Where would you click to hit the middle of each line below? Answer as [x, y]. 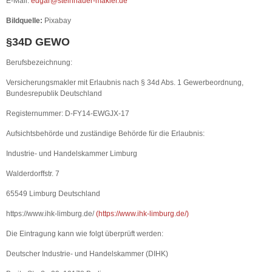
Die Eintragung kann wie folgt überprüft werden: [85, 234]
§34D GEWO [38, 42]
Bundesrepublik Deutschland [54, 93]
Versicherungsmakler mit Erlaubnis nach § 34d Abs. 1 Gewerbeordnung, [125, 83]
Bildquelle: [24, 21]
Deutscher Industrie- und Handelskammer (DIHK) [87, 254]
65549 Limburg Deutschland [53, 194]
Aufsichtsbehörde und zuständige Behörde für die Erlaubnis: [105, 134]
